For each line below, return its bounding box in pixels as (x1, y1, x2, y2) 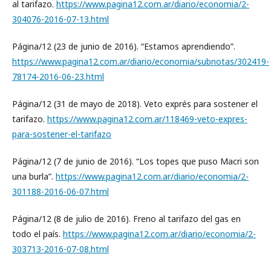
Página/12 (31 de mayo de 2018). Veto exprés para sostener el (12, 98, 258, 109)
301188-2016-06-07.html (12, 186, 109, 197)
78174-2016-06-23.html (12, 71, 104, 82)
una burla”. (12, 171, 56, 182)
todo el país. (12, 228, 63, 240)
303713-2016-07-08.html (12, 243, 109, 255)
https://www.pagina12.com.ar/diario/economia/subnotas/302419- (12, 56, 269, 67)
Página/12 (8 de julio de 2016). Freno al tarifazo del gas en (12, 213, 241, 224)
